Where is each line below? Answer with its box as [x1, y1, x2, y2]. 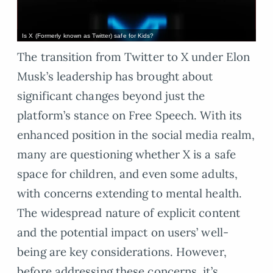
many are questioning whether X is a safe [17, 147, 236, 162]
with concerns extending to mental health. [17, 186, 243, 201]
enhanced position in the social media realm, [17, 127, 255, 143]
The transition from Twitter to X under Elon [17, 49, 250, 65]
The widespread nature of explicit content [17, 205, 241, 221]
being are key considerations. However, [17, 244, 227, 260]
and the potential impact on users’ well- [17, 225, 229, 240]
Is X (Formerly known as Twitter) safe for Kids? [22, 32, 154, 39]
